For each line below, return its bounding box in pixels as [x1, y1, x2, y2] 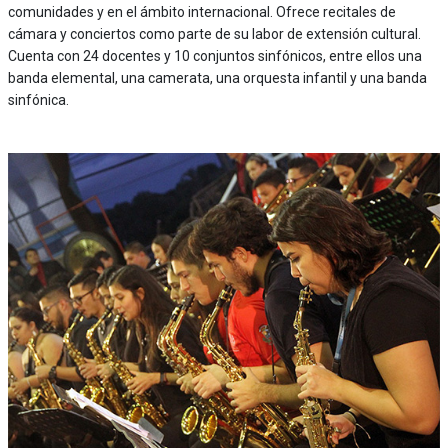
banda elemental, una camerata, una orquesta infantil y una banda [7, 69, 427, 86]
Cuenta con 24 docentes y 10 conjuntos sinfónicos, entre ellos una [7, 47, 422, 64]
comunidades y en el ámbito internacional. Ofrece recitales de [7, 3, 396, 20]
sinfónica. [7, 91, 69, 108]
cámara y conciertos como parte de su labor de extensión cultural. [7, 25, 421, 42]
